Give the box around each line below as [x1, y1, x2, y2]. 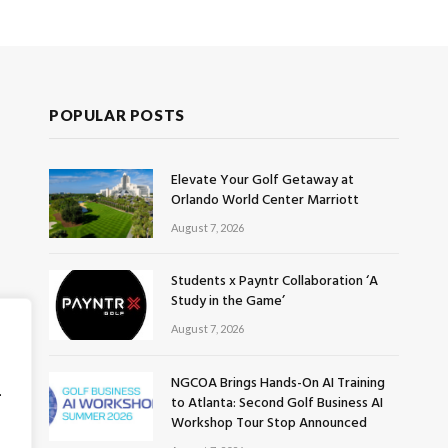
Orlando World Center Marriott [171, 189, 359, 213]
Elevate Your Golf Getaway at [171, 169, 354, 193]
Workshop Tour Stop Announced [171, 411, 367, 435]
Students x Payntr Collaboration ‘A [171, 270, 378, 294]
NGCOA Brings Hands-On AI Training [171, 371, 385, 395]
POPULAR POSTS [49, 106, 185, 125]
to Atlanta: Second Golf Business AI [171, 391, 383, 415]
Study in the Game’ [171, 290, 285, 314]
